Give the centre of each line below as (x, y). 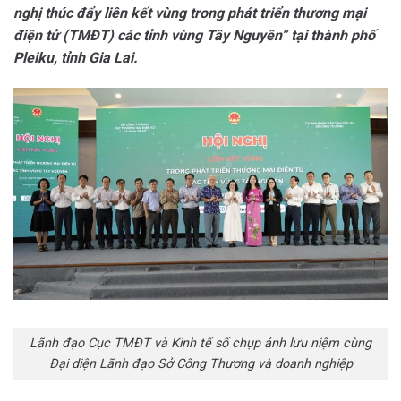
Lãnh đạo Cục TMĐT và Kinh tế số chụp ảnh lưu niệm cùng (200, 344)
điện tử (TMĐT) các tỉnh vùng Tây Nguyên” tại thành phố (194, 35)
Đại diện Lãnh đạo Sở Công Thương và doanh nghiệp (200, 364)
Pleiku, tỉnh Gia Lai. (76, 58)
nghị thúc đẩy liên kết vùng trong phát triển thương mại (190, 13)
